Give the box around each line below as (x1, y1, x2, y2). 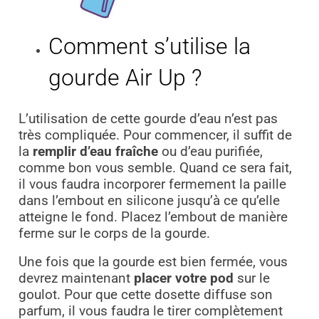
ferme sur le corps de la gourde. (18, 226, 210, 242)
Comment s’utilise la (48, 32, 251, 60)
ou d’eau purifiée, (157, 144, 263, 160)
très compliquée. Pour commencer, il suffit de (18, 127, 292, 144)
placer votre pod (133, 271, 234, 287)
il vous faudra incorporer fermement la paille (18, 177, 286, 193)
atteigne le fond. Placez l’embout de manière (18, 209, 288, 226)
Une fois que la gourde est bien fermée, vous (18, 254, 288, 271)
